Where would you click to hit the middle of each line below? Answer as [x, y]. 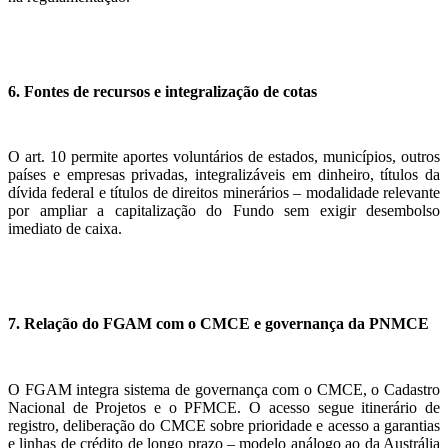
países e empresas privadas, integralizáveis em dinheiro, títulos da [224, 175]
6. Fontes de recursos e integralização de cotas [162, 91]
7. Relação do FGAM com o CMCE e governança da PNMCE [218, 324]
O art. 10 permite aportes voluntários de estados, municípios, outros [224, 157]
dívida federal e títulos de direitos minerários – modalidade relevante [224, 193]
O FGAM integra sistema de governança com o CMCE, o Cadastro [224, 389]
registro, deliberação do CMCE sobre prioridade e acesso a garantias [224, 425]
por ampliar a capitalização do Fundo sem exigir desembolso [224, 211]
